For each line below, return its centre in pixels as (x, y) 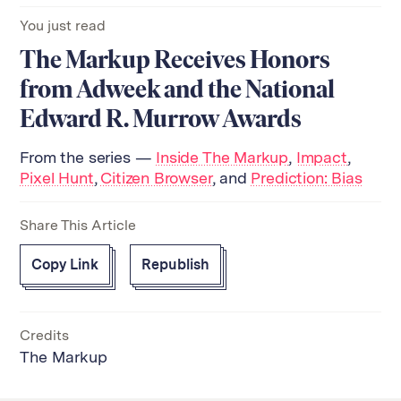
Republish (176, 264)
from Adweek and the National (178, 88)
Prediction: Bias (307, 177)
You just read (63, 25)
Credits (45, 335)
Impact (321, 157)
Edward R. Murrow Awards (161, 118)
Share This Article (78, 225)
